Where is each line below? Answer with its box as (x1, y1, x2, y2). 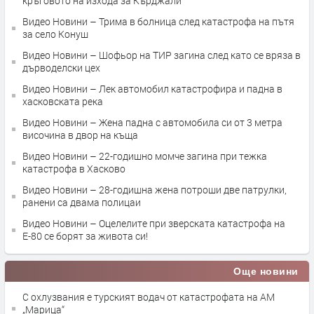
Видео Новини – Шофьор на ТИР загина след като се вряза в (22, 48, 301, 62)
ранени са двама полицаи (22, 196, 141, 210)
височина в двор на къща (22, 128, 138, 142)
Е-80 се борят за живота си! (22, 229, 148, 243)
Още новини (233, 266, 299, 278)
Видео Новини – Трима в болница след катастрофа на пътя (22, 15, 294, 29)
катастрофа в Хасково (22, 162, 125, 176)
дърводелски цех (22, 61, 100, 75)
